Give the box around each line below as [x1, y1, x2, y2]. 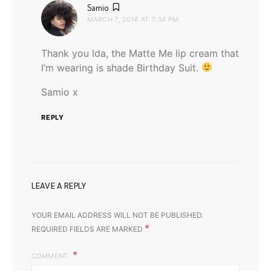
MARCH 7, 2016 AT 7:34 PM [87, 15, 179, 24]
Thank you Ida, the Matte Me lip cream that [41, 47, 239, 59]
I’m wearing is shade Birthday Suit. [41, 61, 201, 74]
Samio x [41, 85, 78, 98]
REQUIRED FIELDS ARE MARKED [31, 224, 145, 233]
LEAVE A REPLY [31, 180, 87, 191]
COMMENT [31, 251, 71, 260]
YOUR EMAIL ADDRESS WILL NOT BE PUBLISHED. [31, 210, 203, 220]
